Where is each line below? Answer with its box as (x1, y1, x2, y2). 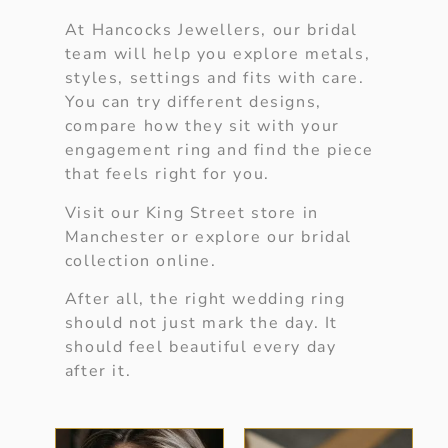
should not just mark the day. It (64, 312, 338, 335)
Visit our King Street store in (64, 201, 319, 224)
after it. (64, 360, 132, 383)
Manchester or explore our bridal (64, 225, 352, 248)
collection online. (64, 249, 217, 272)
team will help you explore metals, (64, 43, 371, 66)
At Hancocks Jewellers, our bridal (64, 19, 358, 42)
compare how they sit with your (64, 115, 340, 138)
